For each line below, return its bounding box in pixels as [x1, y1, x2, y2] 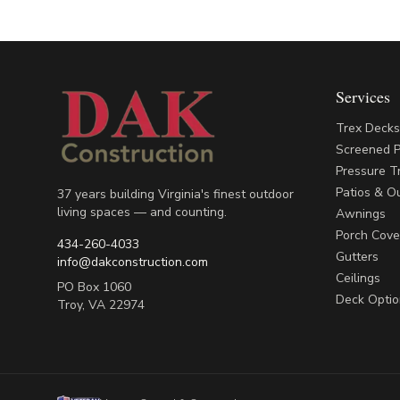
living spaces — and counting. [57, 204, 227, 221]
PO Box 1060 [57, 279, 131, 296]
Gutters [336, 248, 379, 265]
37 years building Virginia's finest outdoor [57, 186, 294, 204]
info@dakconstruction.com [57, 254, 208, 271]
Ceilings [336, 270, 380, 287]
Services [336, 86, 390, 107]
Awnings [336, 205, 386, 222]
